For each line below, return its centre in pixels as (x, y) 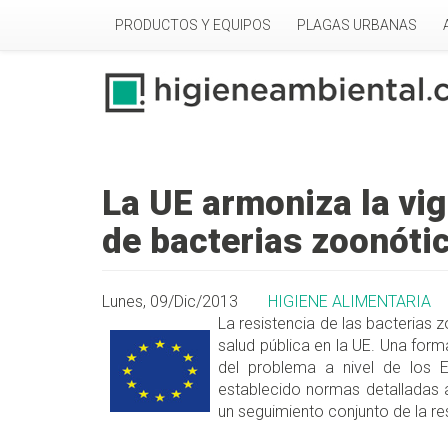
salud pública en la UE (294, 346)
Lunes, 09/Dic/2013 (170, 302)
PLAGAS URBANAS (357, 25)
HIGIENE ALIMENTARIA (349, 302)
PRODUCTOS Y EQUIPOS (193, 25)
